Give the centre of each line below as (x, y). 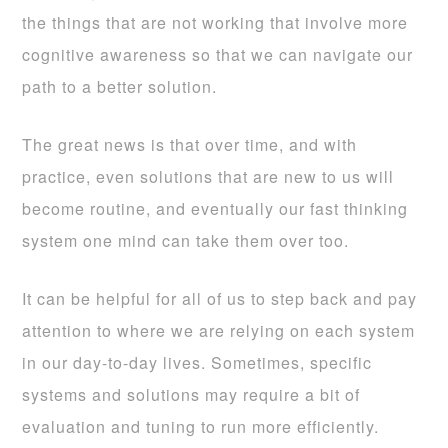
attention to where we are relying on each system (219, 330)
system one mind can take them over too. (186, 240)
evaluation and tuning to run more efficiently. (201, 426)
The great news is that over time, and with (190, 144)
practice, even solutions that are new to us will (208, 176)
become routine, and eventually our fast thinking (215, 208)
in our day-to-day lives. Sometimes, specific (197, 362)
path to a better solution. (120, 86)
